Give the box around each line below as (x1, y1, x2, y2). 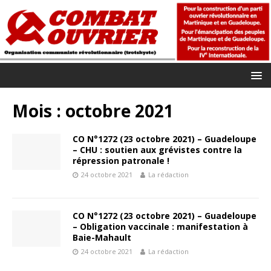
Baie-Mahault (73, 231, 131, 243)
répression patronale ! (73, 154, 169, 166)
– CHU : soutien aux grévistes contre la (73, 143, 242, 155)
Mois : (12, 99, 65, 122)
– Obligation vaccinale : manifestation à (73, 220, 248, 232)
